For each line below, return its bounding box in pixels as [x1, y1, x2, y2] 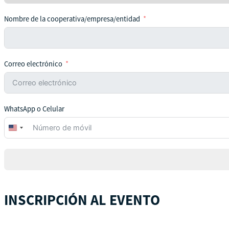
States [13, 135, 32, 145]
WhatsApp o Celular [4, 104, 64, 113]
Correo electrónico [4, 59, 62, 68]
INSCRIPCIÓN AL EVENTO [4, 191, 160, 210]
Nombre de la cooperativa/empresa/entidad [4, 14, 140, 24]
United [13, 125, 34, 134]
